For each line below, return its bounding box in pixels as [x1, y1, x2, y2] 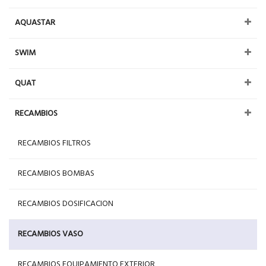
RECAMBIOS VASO [18, 227, 83, 241]
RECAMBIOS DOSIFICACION [18, 197, 113, 211]
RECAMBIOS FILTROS [18, 136, 91, 150]
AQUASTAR [15, 15, 55, 30]
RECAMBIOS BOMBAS [18, 166, 94, 180]
